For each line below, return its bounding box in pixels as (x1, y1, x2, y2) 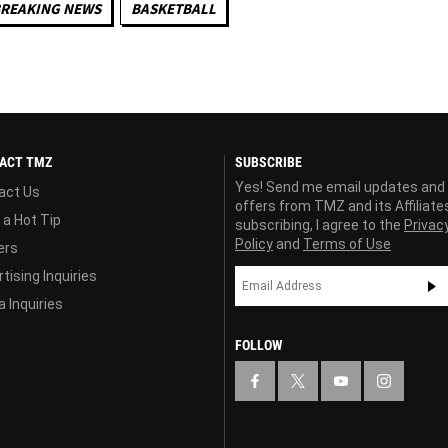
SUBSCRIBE (235, 153, 302, 170)
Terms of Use (303, 235, 391, 252)
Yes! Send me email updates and (235, 178, 445, 195)
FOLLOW (235, 336, 282, 353)
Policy (235, 235, 273, 252)
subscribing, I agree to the (235, 216, 404, 233)
